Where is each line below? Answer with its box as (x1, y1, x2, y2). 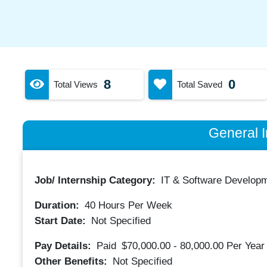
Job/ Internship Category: (34, 175, 159, 186)
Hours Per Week (95, 200, 172, 211)
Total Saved (176, 79, 222, 89)
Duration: (34, 200, 82, 211)
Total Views (53, 79, 98, 89)
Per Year (226, 240, 265, 252)
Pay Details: (34, 240, 94, 252)
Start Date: (34, 215, 89, 226)
